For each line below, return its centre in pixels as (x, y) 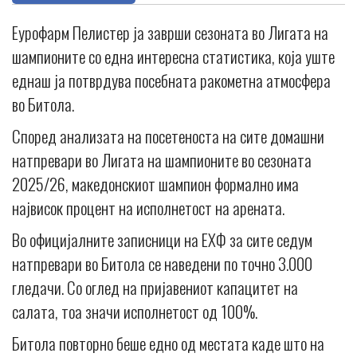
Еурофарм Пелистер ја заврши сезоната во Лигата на (170, 33)
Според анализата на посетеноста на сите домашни (168, 136)
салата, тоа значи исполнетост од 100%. (135, 312)
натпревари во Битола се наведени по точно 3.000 (162, 264)
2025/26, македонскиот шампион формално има (155, 184)
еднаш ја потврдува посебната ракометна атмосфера (171, 80)
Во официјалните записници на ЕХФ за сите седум (162, 240)
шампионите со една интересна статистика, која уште (173, 57)
